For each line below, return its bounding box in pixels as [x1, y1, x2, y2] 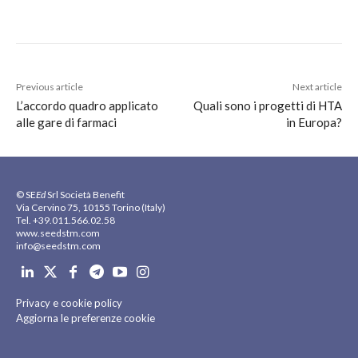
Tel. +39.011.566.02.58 [16, 214, 115, 227]
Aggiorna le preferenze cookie [16, 312, 155, 325]
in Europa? [285, 115, 342, 130]
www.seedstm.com [16, 227, 100, 240]
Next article [292, 81, 342, 93]
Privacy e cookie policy [16, 296, 122, 310]
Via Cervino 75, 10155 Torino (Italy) [16, 201, 165, 214]
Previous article [16, 81, 83, 93]
